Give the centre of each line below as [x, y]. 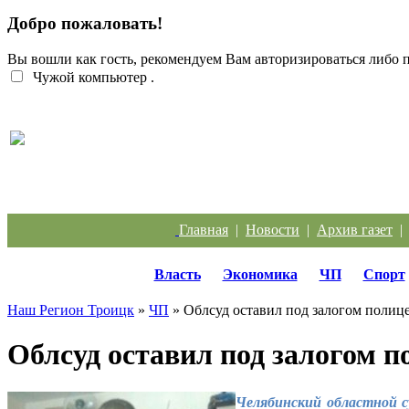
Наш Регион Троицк [71, 309]
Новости [273, 229]
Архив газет [355, 229]
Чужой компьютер [88, 77]
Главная [204, 229]
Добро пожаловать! [85, 24]
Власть [177, 274]
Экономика [260, 274]
